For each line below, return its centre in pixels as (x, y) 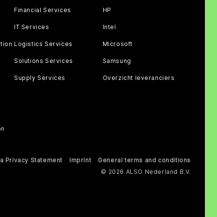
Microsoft (117, 44)
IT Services (32, 27)
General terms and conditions (144, 160)
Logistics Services (43, 44)
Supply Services (40, 78)
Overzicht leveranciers (139, 78)
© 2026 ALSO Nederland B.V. (146, 172)
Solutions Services (44, 61)
